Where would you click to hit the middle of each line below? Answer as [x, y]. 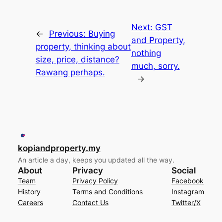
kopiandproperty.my [59, 148]
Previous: [68, 33]
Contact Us [90, 202]
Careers [30, 202]
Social [184, 170]
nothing [146, 53]
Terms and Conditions [107, 191]
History [29, 191]
